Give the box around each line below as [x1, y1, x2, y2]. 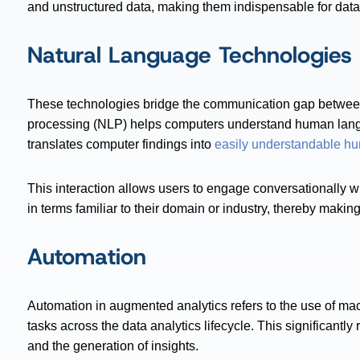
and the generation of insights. [27, 339, 202, 354]
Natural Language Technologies [27, 40, 352, 71]
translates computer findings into [27, 137, 215, 152]
